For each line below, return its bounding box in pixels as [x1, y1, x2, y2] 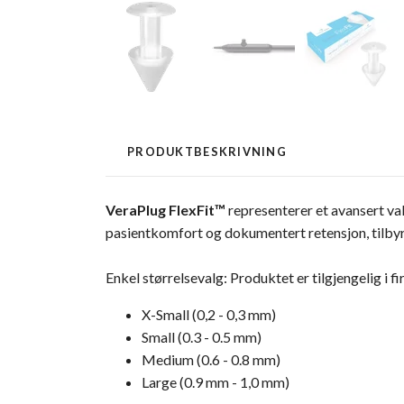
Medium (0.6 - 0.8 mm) [142, 351, 280, 369]
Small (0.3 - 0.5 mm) [142, 328, 262, 346]
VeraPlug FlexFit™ [106, 201, 225, 219]
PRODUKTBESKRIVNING [127, 144, 288, 160]
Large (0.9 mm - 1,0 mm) [142, 373, 289, 391]
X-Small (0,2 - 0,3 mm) [142, 306, 276, 324]
